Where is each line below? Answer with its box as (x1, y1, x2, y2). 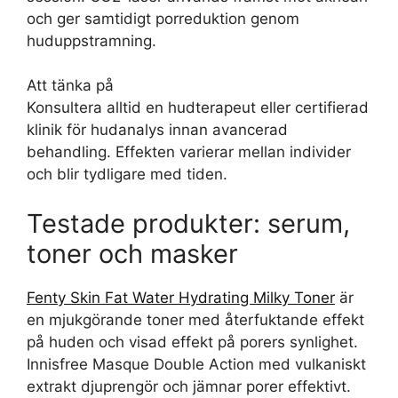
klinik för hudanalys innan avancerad (27, 121, 288, 139)
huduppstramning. (27, 31, 156, 50)
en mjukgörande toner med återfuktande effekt (27, 310, 364, 329)
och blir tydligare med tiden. (27, 165, 227, 183)
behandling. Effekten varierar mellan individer (27, 143, 351, 161)
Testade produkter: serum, (27, 207, 350, 239)
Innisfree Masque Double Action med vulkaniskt (27, 354, 366, 373)
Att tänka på (27, 76, 114, 94)
